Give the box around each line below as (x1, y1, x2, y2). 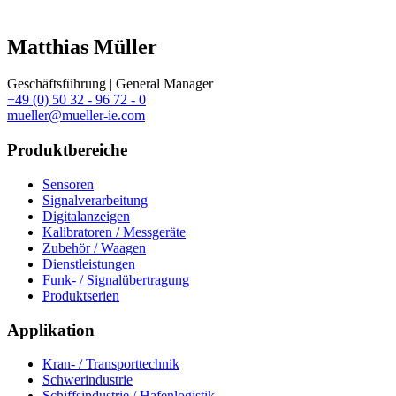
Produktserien (42, 287, 119, 303)
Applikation (7, 320, 95, 339)
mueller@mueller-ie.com (7, 108, 145, 124)
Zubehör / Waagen (42, 240, 146, 255)
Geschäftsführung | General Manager (7, 76, 213, 92)
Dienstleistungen (42, 255, 135, 271)
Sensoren (42, 176, 94, 192)
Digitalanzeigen (42, 208, 130, 224)
